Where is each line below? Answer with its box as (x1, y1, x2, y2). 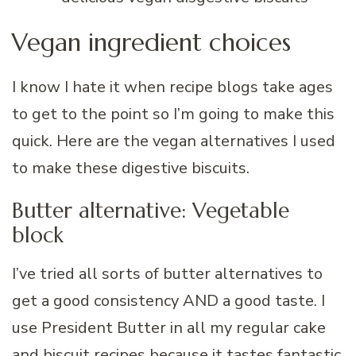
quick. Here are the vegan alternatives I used (12, 130, 335, 152)
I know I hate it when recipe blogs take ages (12, 75, 333, 98)
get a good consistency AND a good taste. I (12, 290, 325, 312)
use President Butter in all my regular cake (12, 317, 326, 339)
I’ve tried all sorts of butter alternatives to (12, 263, 323, 285)
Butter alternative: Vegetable (12, 196, 289, 223)
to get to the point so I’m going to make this (12, 103, 335, 125)
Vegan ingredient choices (12, 26, 291, 58)
